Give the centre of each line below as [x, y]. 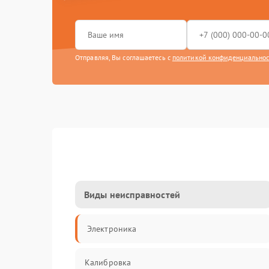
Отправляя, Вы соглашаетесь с [124, 57]
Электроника [112, 229]
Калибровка [108, 262]
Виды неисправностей [132, 195]
